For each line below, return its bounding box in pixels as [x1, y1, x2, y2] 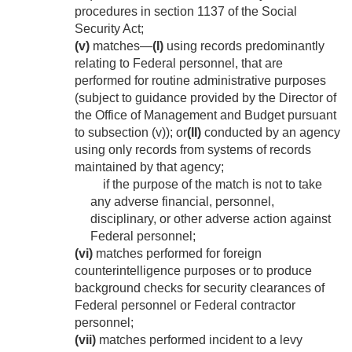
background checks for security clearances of [75, 281, 324, 295]
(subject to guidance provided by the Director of [75, 91, 336, 105]
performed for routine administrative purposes [75, 74, 326, 88]
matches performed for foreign [93, 247, 262, 261]
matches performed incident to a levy [96, 333, 302, 347]
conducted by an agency [201, 126, 340, 140]
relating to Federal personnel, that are [75, 57, 283, 71]
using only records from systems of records [75, 143, 311, 157]
